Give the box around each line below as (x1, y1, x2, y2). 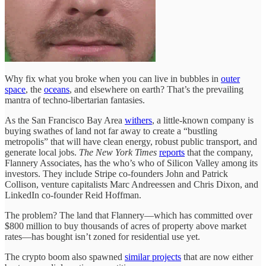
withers (125, 115, 152, 125)
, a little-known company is (152, 115, 254, 125)
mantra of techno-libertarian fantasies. (5, 94, 145, 105)
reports (159, 147, 185, 157)
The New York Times (79, 147, 159, 157)
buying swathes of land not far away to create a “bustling (5, 125, 217, 136)
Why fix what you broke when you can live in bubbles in (5, 73, 221, 84)
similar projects (125, 251, 181, 262)
